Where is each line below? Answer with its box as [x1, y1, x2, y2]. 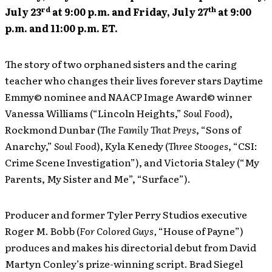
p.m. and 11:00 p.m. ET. [5, 21, 118, 35]
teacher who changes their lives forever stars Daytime [5, 73, 263, 87]
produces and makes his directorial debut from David [5, 240, 256, 254]
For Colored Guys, [80, 223, 158, 238]
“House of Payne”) [158, 223, 243, 238]
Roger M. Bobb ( [5, 223, 80, 238]
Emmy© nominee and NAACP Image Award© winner [5, 89, 252, 104]
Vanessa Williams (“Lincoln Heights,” [5, 106, 183, 120]
